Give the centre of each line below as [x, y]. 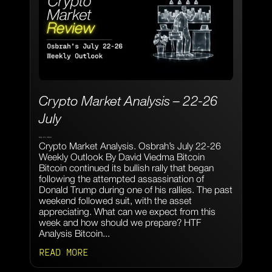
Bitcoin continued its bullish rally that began [126, 167]
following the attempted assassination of [121, 178]
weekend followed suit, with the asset [115, 200]
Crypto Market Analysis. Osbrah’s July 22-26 [130, 145]
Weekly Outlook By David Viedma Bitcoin [121, 156]
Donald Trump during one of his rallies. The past [135, 189]
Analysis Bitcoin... [74, 233]
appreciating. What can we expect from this [127, 211]
